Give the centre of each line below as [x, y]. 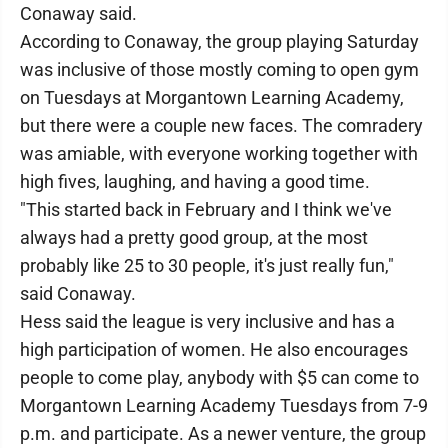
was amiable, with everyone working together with [219, 153]
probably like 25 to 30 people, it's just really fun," [207, 265]
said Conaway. [78, 293]
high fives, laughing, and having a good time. [195, 181]
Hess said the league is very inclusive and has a [207, 321]
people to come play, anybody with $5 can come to [219, 377]
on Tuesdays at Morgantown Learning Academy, [212, 97]
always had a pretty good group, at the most [194, 237]
